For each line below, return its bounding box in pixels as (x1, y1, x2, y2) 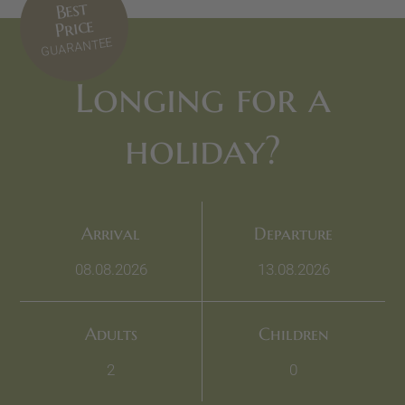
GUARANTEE (40, 33, 115, 59)
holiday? (124, 124, 281, 174)
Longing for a (74, 72, 331, 123)
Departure (254, 223, 334, 245)
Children (258, 324, 329, 345)
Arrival (81, 223, 141, 245)
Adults (84, 324, 137, 345)
